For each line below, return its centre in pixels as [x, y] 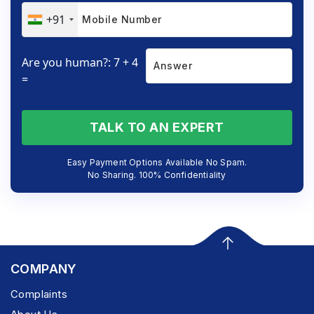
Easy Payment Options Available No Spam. [157, 162]
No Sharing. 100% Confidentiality [157, 175]
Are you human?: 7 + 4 [80, 62]
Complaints [39, 294]
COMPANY [44, 268]
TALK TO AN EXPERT [157, 127]
